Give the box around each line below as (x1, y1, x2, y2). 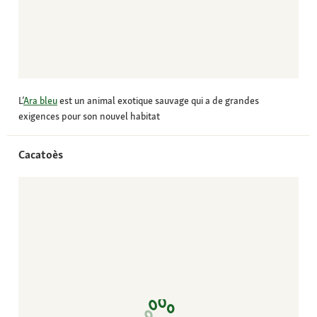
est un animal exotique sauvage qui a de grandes (57, 94, 259, 108)
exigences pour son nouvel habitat (18, 110, 160, 123)
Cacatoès (18, 147, 63, 163)
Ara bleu (23, 94, 57, 108)
